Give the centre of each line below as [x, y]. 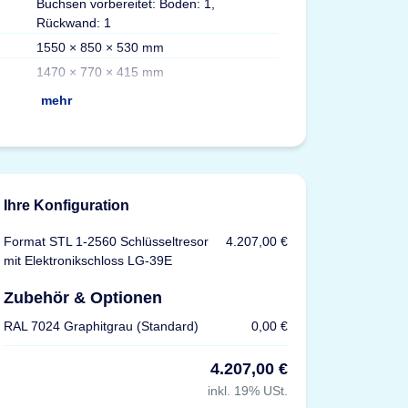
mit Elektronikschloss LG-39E [88, 260]
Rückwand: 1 [73, 22]
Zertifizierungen [341, 52]
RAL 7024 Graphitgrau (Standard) [102, 326]
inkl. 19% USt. [247, 390]
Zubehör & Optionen [83, 297]
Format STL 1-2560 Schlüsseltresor [107, 241]
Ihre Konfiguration [67, 205]
